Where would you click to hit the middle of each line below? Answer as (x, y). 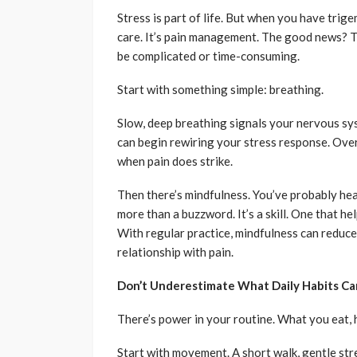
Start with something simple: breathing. (220, 90)
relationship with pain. (175, 252)
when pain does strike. (175, 161)
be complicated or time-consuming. (208, 56)
